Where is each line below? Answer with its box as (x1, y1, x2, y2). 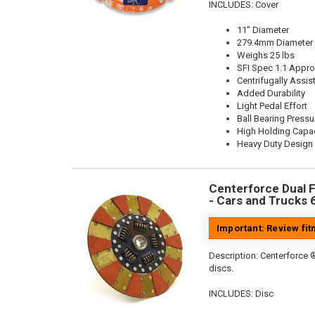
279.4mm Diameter (237, 37, 313, 48)
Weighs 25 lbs (237, 50, 295, 60)
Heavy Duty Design (237, 139, 313, 149)
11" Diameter (237, 25, 289, 35)
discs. (209, 263, 233, 274)
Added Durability (237, 88, 305, 98)
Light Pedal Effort (237, 101, 307, 111)
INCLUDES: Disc (209, 288, 274, 299)
